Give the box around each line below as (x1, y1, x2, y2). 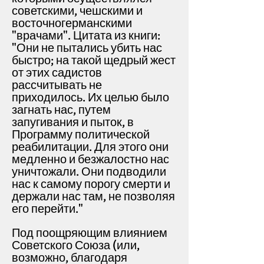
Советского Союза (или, (12, 238, 140, 253)
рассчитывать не (12, 78, 102, 93)
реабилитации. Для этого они (12, 140, 169, 154)
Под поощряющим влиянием (12, 226, 167, 240)
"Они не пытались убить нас (12, 41, 162, 55)
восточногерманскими (12, 16, 132, 31)
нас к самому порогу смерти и (12, 177, 170, 192)
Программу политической (12, 127, 150, 142)
